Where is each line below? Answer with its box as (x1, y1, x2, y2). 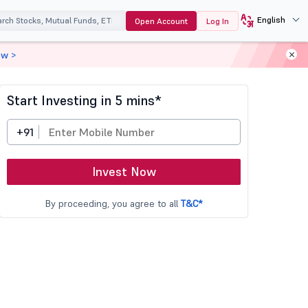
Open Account (134, 16, 188, 26)
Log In (206, 16, 229, 26)
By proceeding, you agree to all (45, 197, 181, 210)
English (256, 14, 285, 25)
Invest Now (91, 164, 156, 179)
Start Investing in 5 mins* (7, 91, 162, 109)
